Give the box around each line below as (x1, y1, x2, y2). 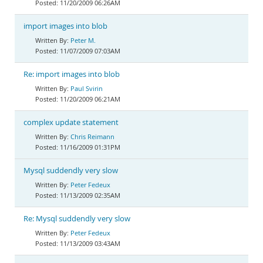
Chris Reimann (70, 132, 114, 141)
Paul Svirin (70, 84, 103, 93)
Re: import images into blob (23, 69, 120, 79)
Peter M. (70, 36, 96, 45)
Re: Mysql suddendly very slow (23, 214, 130, 224)
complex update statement (23, 117, 119, 127)
